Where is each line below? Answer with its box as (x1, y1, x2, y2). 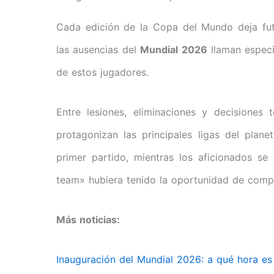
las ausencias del (56, 43, 141, 56)
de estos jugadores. (56, 66, 149, 79)
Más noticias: (56, 213, 120, 226)
